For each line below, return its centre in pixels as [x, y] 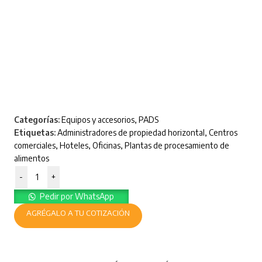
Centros [223, 133]
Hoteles [74, 146]
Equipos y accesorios [98, 120]
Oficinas [106, 146]
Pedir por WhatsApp [77, 196]
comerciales [35, 146]
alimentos [31, 158]
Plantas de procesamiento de [177, 146]
